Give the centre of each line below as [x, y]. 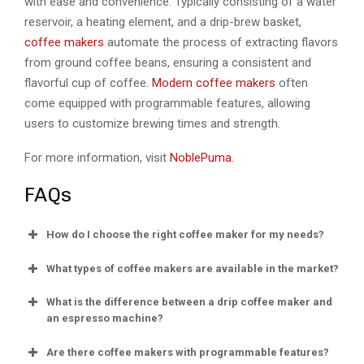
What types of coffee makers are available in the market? [193, 268]
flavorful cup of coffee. [87, 83]
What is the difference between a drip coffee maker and [189, 302]
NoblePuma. [202, 158]
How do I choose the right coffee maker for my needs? [185, 235]
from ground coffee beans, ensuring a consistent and [168, 63]
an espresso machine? [105, 318]
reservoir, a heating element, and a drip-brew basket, [163, 22]
